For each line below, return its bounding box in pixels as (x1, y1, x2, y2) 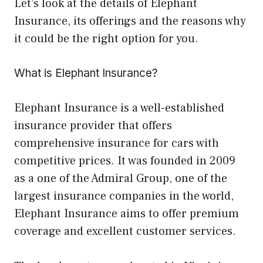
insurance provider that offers (14, 118, 172, 134)
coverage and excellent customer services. (14, 224, 236, 240)
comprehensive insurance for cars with (14, 136, 219, 151)
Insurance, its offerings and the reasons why (14, 14, 246, 29)
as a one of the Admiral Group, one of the (14, 171, 227, 187)
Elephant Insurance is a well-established (14, 100, 224, 116)
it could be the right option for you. (14, 31, 198, 47)
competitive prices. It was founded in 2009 (14, 153, 235, 169)
